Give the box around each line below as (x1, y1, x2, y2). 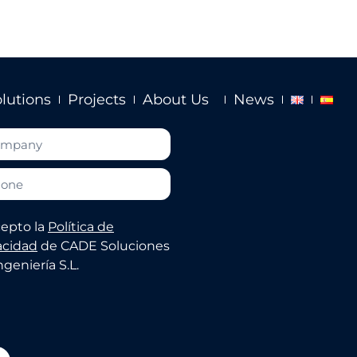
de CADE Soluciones (37, 238, 170, 254)
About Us (142, 91, 209, 108)
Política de (48, 219, 114, 235)
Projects (67, 91, 126, 108)
